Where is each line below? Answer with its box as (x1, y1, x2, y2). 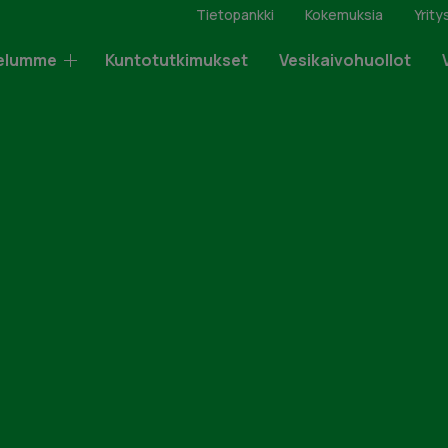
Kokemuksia (305, 5, 383, 24)
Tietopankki (196, 5, 274, 24)
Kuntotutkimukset (105, 49, 248, 71)
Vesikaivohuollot (279, 49, 411, 71)
